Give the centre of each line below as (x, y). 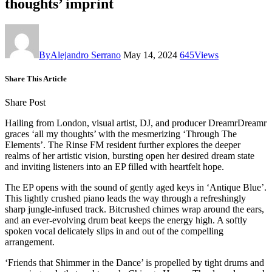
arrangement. (30, 242)
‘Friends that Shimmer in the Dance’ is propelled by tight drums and (134, 263)
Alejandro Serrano (86, 55)
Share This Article (36, 78)
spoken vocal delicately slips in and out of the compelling (114, 231)
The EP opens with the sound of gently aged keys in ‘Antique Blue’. (136, 188)
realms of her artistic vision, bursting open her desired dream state (130, 156)
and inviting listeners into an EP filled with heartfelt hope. (114, 167)
